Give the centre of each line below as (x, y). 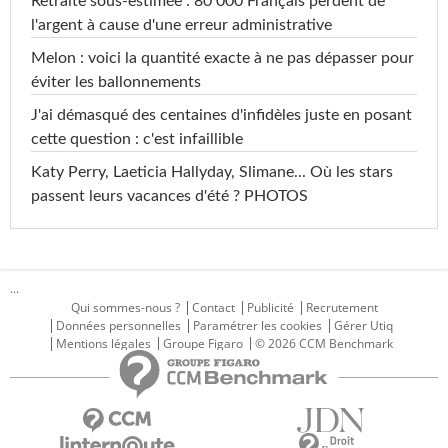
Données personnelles (118, 325)
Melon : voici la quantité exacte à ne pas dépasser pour (222, 57)
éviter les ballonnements (116, 81)
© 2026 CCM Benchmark (324, 343)
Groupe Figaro (203, 343)
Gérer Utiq (363, 325)
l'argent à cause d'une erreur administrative (181, 24)
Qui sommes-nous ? (125, 307)
